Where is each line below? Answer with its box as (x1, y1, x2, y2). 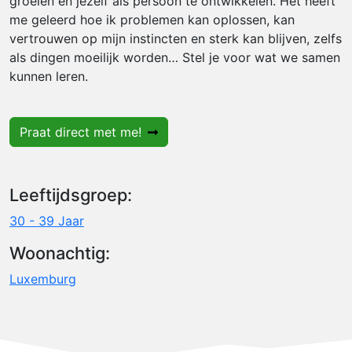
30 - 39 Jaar (9, 213, 84, 229)
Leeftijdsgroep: (9, 185, 132, 205)
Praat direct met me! (20, 124, 141, 140)
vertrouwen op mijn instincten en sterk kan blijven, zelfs (9, 31, 342, 46)
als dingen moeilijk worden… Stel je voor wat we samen (9, 49, 340, 65)
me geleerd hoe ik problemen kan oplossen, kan (9, 12, 295, 27)
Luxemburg (9, 271, 76, 287)
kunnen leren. (9, 68, 88, 84)
